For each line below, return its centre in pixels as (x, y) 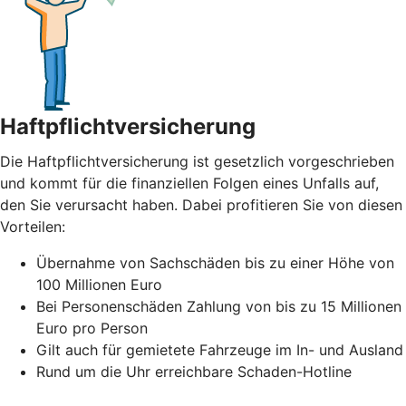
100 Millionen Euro (99, 284)
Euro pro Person (92, 328)
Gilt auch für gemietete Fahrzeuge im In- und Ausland (220, 349)
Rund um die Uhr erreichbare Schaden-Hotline (194, 371)
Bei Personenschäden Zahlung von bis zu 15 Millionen (219, 306)
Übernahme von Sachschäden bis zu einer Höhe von (215, 262)
